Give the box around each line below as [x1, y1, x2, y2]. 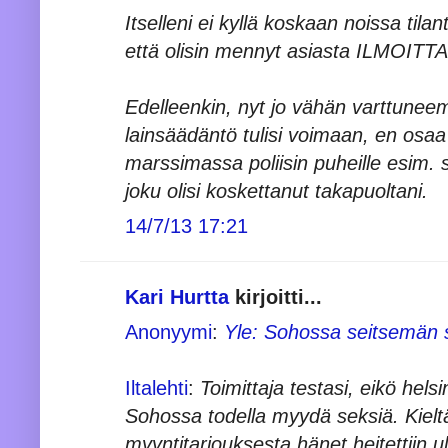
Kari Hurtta [125, 285, 229, 308]
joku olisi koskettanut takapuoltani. [125, 179, 428, 202]
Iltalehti [125, 376, 188, 399]
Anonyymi [125, 320, 212, 343]
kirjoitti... [229, 285, 322, 308]
